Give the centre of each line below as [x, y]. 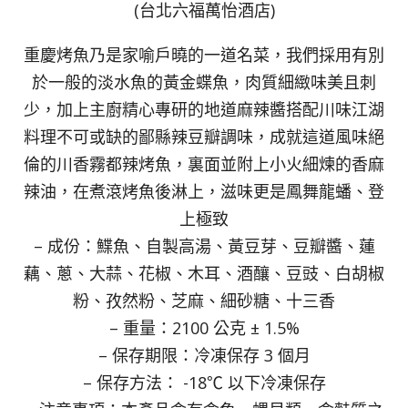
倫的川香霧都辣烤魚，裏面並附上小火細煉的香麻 [204, 163]
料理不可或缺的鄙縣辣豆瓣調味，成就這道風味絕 [204, 136]
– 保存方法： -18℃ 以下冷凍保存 [204, 382]
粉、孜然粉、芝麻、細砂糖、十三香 [204, 300]
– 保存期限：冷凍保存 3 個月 [204, 355]
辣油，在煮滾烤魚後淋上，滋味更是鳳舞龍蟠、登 [204, 191]
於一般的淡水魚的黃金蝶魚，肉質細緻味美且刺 [204, 82]
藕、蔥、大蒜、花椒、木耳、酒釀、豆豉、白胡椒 [204, 273]
